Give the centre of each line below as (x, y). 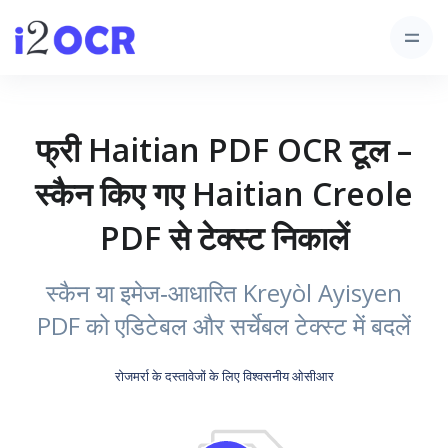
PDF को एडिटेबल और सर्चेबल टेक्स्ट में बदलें (224, 325)
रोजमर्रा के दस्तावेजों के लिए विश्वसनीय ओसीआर (224, 376)
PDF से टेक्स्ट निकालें (224, 237)
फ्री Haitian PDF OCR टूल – (224, 149)
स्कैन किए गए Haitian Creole (224, 193)
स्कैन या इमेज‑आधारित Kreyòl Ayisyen (224, 292)
